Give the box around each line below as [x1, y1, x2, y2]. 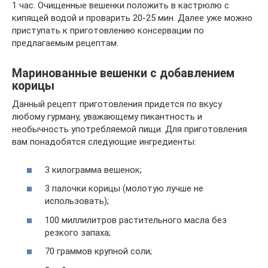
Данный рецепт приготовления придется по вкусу [12, 99, 222, 109]
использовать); [45, 196, 109, 206]
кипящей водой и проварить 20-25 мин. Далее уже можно [12, 13, 252, 23]
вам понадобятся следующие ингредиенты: [12, 136, 196, 147]
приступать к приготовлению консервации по [12, 25, 204, 36]
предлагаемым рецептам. [12, 38, 118, 48]
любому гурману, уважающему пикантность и [12, 111, 202, 122]
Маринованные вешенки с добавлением [12, 66, 234, 81]
